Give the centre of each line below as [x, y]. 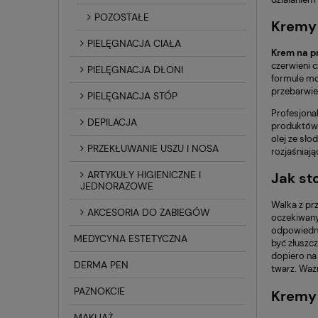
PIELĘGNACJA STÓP [132, 95]
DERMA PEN [101, 264]
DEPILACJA [112, 122]
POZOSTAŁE [122, 17]
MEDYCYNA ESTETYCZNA [131, 238]
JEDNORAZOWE [117, 186]
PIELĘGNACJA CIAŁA [134, 43]
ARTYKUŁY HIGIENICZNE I [144, 174]
